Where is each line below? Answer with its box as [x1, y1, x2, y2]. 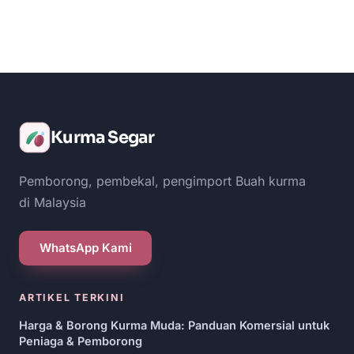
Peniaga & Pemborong [19, 333, 142, 348]
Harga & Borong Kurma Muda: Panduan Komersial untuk [19, 318, 330, 332]
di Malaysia [19, 194, 86, 210]
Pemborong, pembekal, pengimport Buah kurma [19, 172, 306, 189]
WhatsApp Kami [39, 240, 132, 256]
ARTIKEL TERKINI [19, 291, 125, 303]
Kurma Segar [51, 126, 155, 148]
